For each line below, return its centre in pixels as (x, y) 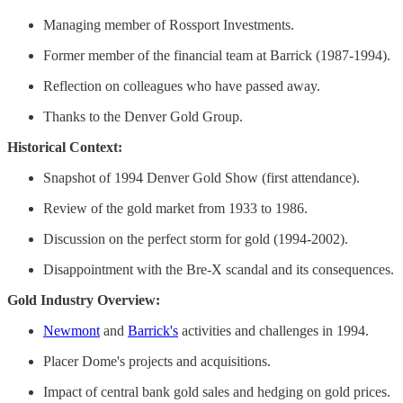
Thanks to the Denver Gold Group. (143, 116)
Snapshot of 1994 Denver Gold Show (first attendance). (201, 177)
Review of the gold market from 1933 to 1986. (175, 208)
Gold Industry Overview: (84, 300)
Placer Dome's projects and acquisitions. (157, 361)
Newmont (72, 330)
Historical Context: (65, 147)
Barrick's (153, 330)
